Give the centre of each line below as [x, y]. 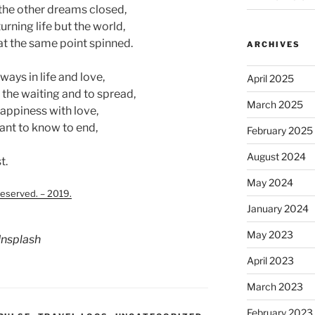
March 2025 [275, 105]
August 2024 [276, 157]
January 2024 [277, 209]
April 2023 [270, 261]
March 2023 [275, 287]
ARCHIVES [273, 45]
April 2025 [270, 79]
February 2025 [279, 131]
